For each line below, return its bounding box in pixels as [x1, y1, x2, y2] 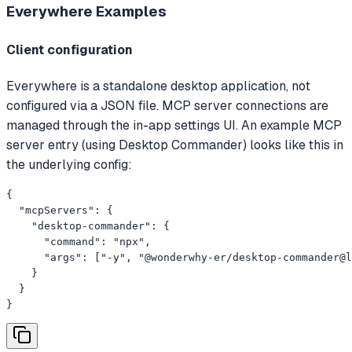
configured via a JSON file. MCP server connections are [6, 97, 328, 114]
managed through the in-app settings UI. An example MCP [6, 117, 342, 134]
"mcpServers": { [6, 204, 113, 216]
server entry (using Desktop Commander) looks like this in [6, 137, 343, 153]
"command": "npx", [6, 236, 151, 247]
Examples [93, 2, 167, 22]
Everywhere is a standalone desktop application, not [6, 78, 310, 94]
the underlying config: [6, 156, 132, 173]
